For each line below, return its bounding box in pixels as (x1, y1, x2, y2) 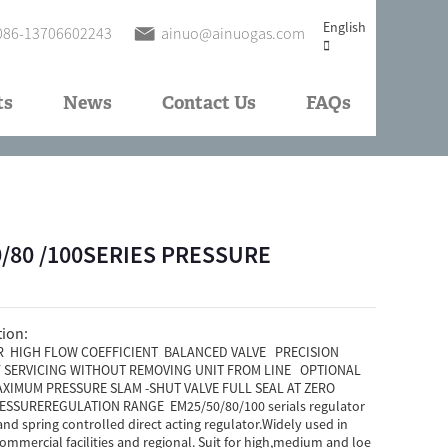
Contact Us (162, 95, 256, 113)
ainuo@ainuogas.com (161, 23, 305, 43)
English (323, 18, 366, 36)
